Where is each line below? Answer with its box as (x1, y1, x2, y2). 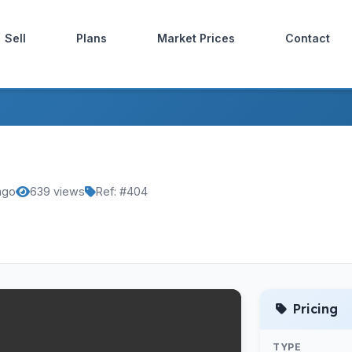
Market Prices (157, 31, 236, 45)
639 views (30, 185, 85, 198)
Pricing (293, 301, 338, 317)
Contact (285, 31, 331, 45)
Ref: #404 (96, 185, 148, 198)
